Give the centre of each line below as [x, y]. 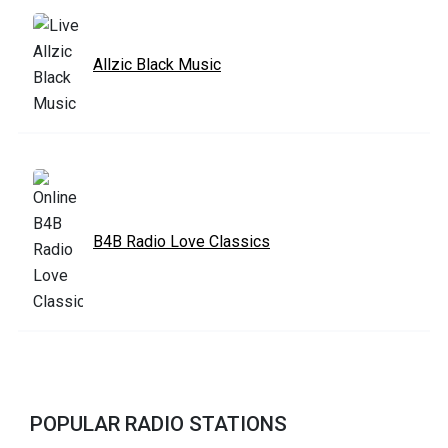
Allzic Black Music [157, 64]
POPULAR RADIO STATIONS [158, 423]
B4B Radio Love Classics [181, 241]
